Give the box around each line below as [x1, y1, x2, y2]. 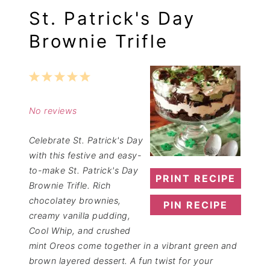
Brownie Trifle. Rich [28, 180, 111, 190]
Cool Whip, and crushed [28, 225, 131, 236]
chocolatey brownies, [28, 195, 121, 206]
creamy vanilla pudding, [28, 210, 131, 221]
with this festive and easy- [28, 149, 142, 160]
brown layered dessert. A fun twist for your [28, 255, 213, 266]
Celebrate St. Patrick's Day [28, 134, 143, 145]
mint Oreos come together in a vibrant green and [28, 240, 237, 251]
